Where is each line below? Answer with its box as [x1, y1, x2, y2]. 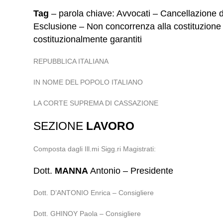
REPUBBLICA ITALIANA [33, 57, 109, 65]
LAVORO [86, 119, 135, 132]
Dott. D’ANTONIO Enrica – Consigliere [33, 189, 154, 197]
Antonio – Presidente [88, 166, 174, 176]
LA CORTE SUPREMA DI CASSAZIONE [33, 99, 159, 107]
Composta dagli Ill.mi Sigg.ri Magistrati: [33, 145, 156, 153]
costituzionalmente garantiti [33, 34, 142, 44]
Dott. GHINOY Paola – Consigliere [33, 210, 141, 218]
